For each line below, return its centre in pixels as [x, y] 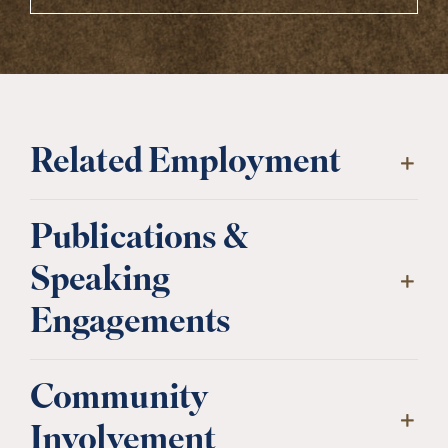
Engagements [130, 325]
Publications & [138, 241]
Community [119, 401]
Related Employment [185, 165]
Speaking [99, 283]
